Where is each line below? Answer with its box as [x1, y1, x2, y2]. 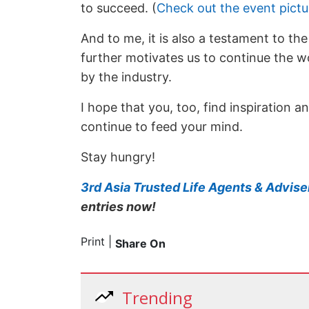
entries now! [81, 199, 156, 215]
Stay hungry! [81, 150, 155, 165]
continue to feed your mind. [81, 119, 243, 134]
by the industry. [81, 70, 175, 85]
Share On [115, 237, 166, 251]
